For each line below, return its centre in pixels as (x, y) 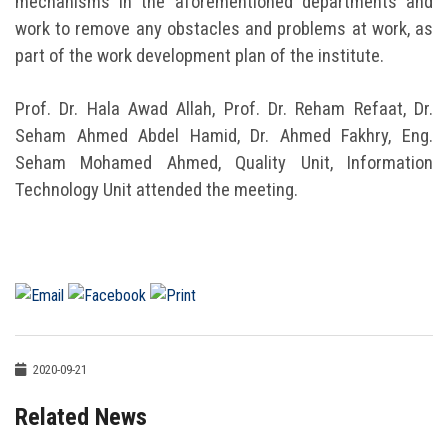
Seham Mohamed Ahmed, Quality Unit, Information (224, 162)
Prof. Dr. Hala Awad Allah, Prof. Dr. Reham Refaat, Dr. (224, 108)
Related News (81, 416)
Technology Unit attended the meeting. (156, 189)
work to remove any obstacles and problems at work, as (224, 28)
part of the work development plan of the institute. (199, 55)
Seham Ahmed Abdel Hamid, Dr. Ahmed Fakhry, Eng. (224, 135)
